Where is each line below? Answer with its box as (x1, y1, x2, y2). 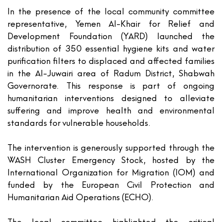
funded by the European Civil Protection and (7, 180, 215, 190)
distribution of (7, 44, 65, 54)
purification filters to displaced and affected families (7, 56, 215, 66)
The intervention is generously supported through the (7, 143, 215, 153)
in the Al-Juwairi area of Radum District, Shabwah (7, 68, 215, 78)
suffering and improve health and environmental (7, 106, 215, 115)
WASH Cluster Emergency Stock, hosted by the (7, 155, 215, 165)
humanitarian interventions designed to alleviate (7, 93, 215, 103)
